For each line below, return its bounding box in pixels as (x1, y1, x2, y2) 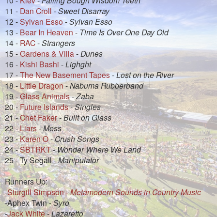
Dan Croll (20, 5, 52, 16)
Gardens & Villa (20, 47, 74, 59)
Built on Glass (63, 111, 111, 123)
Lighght (65, 58, 91, 69)
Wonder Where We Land (57, 143, 141, 155)
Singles (75, 101, 101, 112)
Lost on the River (116, 69, 174, 80)
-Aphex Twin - (5, 197, 53, 208)
